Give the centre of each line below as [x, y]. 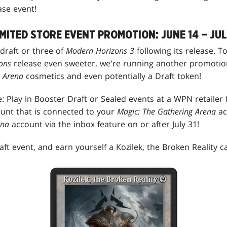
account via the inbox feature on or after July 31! [105, 124]
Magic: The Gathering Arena [168, 112]
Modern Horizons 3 [101, 51]
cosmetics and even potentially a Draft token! [113, 76]
